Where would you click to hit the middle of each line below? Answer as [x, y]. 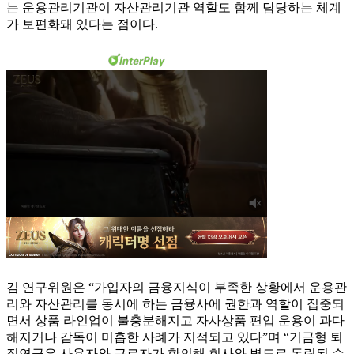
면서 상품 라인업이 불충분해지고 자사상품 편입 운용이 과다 [175, 321]
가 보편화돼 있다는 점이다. [82, 24]
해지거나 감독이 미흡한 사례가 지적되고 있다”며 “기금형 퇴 [175, 337]
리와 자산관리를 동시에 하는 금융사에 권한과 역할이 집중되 [175, 304]
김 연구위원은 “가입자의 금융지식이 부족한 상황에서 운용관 [177, 288]
